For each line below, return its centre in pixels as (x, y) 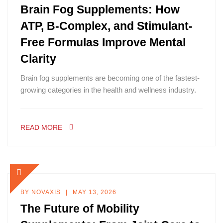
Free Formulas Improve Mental (103, 42)
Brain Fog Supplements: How (100, 9)
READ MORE (41, 127)
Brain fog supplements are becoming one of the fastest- (110, 78)
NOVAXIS (46, 192)
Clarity (38, 59)
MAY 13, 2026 (95, 192)
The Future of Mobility (80, 209)
